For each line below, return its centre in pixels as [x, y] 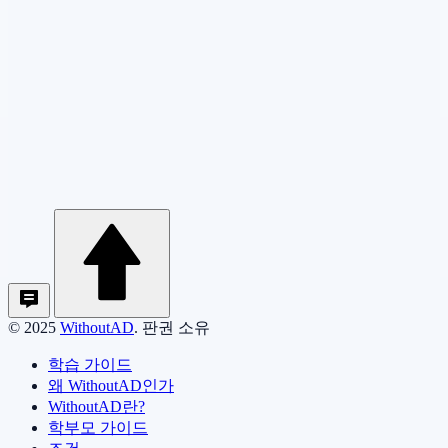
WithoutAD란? [96, 406]
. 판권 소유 [172, 327]
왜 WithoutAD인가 [111, 385]
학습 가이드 [90, 364]
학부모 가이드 [98, 427]
